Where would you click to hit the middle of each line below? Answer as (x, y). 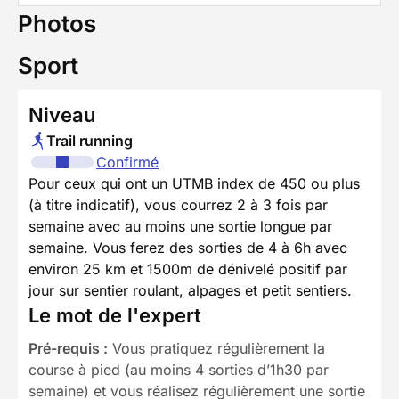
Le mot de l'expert (115, 315)
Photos (57, 23)
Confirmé (127, 162)
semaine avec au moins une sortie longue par (180, 226)
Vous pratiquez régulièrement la (216, 348)
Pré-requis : (68, 348)
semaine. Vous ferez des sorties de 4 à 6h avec (188, 247)
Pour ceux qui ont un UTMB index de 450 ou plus (194, 183)
